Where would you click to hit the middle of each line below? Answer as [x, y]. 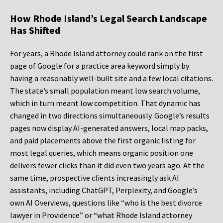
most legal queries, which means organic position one [102, 153]
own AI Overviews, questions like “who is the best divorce [106, 203]
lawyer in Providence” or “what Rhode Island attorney [101, 215]
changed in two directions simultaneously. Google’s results [110, 116]
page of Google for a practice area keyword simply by [100, 66]
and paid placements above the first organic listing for [103, 141]
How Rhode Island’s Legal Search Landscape [109, 18]
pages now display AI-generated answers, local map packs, [109, 128]
